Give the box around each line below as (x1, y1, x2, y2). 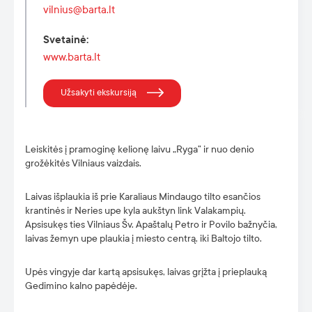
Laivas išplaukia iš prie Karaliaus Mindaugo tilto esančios (25, 191, 260, 203)
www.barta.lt (43, 51, 100, 63)
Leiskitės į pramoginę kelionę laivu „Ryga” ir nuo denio (25, 143, 254, 155)
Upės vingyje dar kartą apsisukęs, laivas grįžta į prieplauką (25, 266, 267, 278)
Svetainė (43, 34, 86, 46)
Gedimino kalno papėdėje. (25, 280, 137, 292)
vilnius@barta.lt (43, 3, 115, 16)
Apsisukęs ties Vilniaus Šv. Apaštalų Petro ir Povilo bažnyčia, (25, 219, 277, 231)
